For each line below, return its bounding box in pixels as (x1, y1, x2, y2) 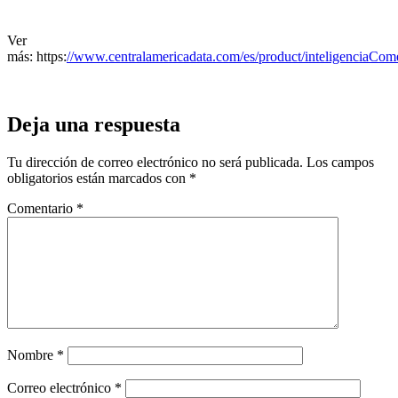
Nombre (7, 346, 57, 362)
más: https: (7, 48, 67, 64)
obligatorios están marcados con (7, 170, 189, 186)
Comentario (7, 200, 76, 216)
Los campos (306, 154, 374, 170)
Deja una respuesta (7, 112, 180, 136)
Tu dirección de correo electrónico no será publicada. (7, 154, 303, 170)
